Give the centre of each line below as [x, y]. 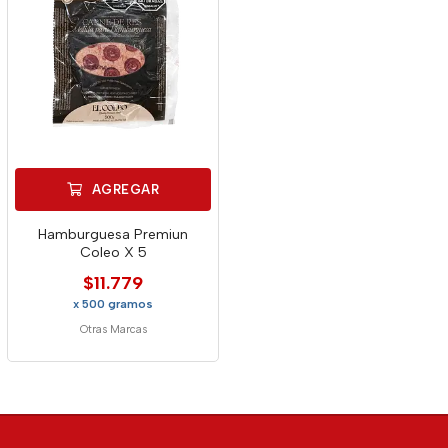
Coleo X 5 [113, 252]
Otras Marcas [113, 329]
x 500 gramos [113, 304]
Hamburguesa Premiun [113, 234]
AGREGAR [123, 189]
